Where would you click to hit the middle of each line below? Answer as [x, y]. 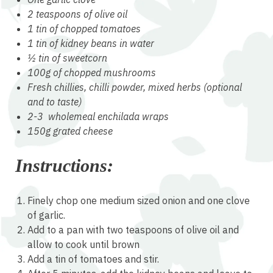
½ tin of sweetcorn [67, 58]
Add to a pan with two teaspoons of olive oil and [133, 230]
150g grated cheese [70, 131]
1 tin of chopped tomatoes [84, 29]
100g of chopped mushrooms [92, 73]
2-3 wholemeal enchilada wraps [98, 117]
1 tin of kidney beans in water [91, 44]
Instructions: [64, 166]
